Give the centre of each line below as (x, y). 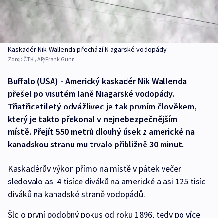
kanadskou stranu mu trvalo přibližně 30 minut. (96, 145)
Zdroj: (16, 59)
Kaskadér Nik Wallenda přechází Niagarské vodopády (87, 49)
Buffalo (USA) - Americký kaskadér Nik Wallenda (97, 81)
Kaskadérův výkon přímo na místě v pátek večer (94, 169)
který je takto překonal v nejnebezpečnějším (92, 119)
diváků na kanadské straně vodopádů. (76, 194)
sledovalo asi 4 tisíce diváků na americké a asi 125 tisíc (107, 182)
